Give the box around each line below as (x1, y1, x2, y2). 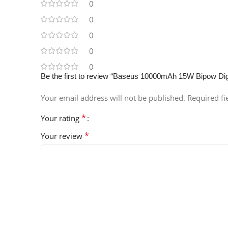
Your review (41, 131, 84, 141)
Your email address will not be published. (41, 93, 185, 103)
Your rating (41, 113, 81, 124)
